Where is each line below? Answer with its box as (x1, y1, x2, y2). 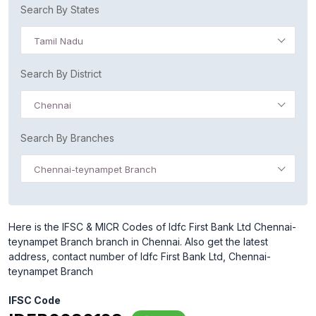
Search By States (20, 4, 99, 16)
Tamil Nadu (34, 35, 83, 47)
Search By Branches (20, 132, 114, 144)
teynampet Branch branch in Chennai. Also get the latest (8, 236, 268, 248)
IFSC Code (8, 294, 61, 306)
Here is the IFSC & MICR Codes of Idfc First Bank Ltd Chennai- (8, 221, 296, 233)
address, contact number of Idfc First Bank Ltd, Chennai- (8, 250, 271, 262)
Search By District (20, 68, 102, 80)
